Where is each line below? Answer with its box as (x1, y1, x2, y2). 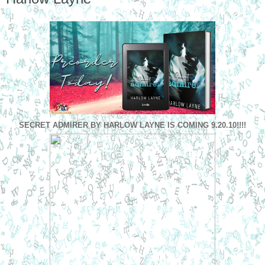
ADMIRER (53, 121, 88, 130)
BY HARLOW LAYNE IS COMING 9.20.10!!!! (88, 121, 246, 130)
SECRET (19, 121, 53, 130)
